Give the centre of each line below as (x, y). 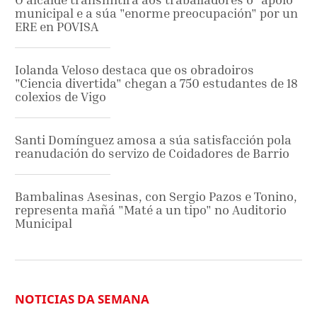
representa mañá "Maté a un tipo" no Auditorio (151, 209)
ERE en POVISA (57, 26)
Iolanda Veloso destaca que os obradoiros (134, 69)
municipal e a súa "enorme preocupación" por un (156, 13)
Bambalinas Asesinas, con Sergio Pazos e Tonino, (156, 196)
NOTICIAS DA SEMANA (82, 299)
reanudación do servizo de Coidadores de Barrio (152, 153)
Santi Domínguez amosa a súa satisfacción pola (153, 139)
